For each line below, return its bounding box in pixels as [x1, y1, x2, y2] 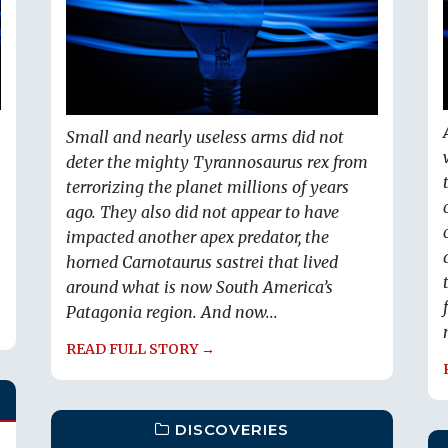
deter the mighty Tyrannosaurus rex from [66, 152, 368, 173]
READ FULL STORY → [66, 340, 215, 359]
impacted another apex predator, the [66, 227, 329, 248]
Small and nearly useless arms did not [66, 127, 344, 148]
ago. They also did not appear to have [66, 202, 339, 223]
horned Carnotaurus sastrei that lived [66, 252, 338, 273]
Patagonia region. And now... [66, 302, 278, 323]
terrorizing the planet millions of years [66, 177, 349, 198]
